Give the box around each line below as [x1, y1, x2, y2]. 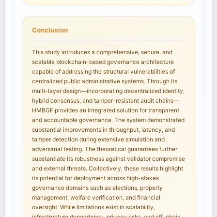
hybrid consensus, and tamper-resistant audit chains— [32, 97, 179, 105]
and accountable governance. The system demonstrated [32, 116, 185, 124]
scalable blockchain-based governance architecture [32, 58, 174, 66]
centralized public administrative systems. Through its [32, 77, 177, 85]
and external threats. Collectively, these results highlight [32, 165, 183, 172]
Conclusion [32, 26, 68, 34]
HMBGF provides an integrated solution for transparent [32, 107, 179, 114]
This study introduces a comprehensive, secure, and [32, 48, 172, 56]
